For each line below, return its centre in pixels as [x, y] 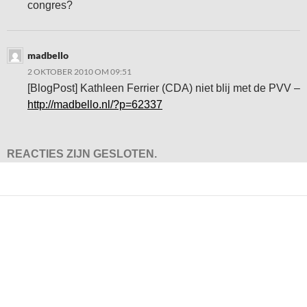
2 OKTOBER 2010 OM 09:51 [79, 72]
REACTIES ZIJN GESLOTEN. [82, 154]
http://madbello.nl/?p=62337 [95, 105]
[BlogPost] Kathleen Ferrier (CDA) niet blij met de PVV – [164, 88]
